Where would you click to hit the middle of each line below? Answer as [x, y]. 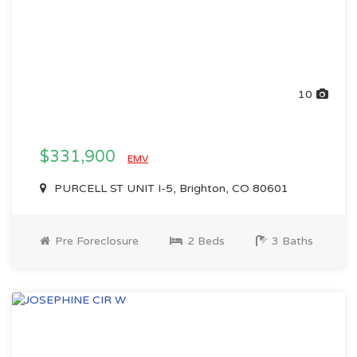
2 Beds [204, 241]
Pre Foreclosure [95, 241]
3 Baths [291, 241]
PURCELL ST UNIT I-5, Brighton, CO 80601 [170, 188]
